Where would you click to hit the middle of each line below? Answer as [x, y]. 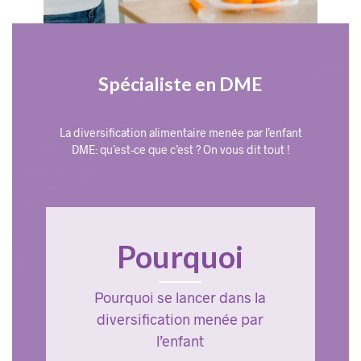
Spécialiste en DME [180, 84]
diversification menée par [180, 320]
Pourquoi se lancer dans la [180, 298]
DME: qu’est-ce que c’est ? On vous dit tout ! [180, 150]
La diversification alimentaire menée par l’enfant [180, 133]
